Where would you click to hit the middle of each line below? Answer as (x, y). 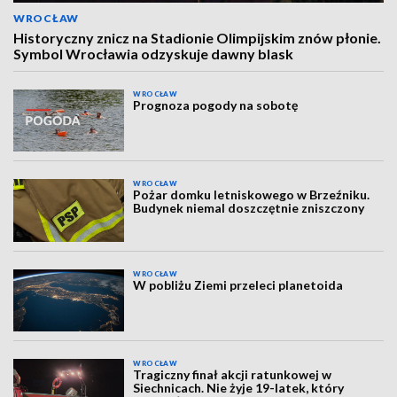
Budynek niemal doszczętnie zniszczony (249, 208)
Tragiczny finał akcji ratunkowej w (233, 375)
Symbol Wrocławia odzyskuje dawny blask (153, 54)
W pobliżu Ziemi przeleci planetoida (238, 284)
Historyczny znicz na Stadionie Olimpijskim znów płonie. (197, 38)
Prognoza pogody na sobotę (216, 105)
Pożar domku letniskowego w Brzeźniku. (252, 195)
